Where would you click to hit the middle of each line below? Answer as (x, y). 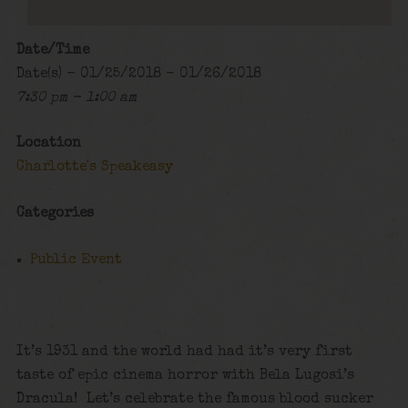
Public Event (76, 260)
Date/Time (52, 51)
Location (48, 144)
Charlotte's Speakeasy (94, 168)
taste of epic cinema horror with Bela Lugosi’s (185, 376)
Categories (55, 214)
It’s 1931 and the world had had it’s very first (184, 352)
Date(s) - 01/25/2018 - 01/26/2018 (138, 74)
